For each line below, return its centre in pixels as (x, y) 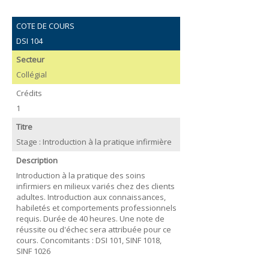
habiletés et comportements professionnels (96, 207)
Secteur (30, 59)
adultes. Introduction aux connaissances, (91, 197)
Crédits (29, 93)
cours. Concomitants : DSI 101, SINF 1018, (89, 240)
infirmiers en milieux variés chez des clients (95, 186)
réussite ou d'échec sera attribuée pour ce (93, 229)
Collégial (31, 74)
